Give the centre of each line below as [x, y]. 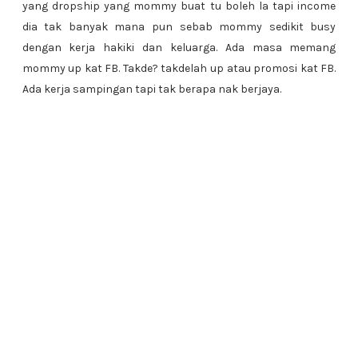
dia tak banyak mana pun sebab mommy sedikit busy [179, 27]
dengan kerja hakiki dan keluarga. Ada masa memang [179, 48]
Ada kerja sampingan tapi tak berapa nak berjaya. [151, 89]
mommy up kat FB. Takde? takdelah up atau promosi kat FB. [179, 68]
